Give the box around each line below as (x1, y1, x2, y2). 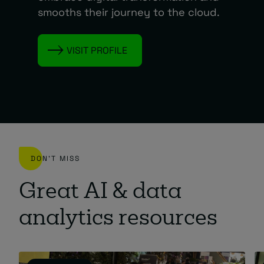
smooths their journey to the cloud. (38, 5, 220, 19)
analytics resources (19, 209, 217, 230)
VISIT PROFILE (67, 44, 127, 57)
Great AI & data (19, 182, 181, 203)
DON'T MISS (31, 153, 80, 163)
